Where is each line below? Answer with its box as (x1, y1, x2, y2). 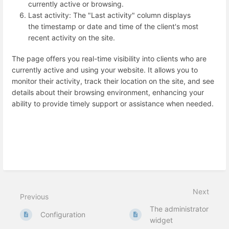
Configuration (40, 210, 86, 219)
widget (150, 215, 173, 224)
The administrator (150, 204, 209, 213)
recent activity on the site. (28, 33, 115, 42)
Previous (20, 192, 49, 201)
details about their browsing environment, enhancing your (12, 88, 204, 97)
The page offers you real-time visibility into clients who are (12, 54, 207, 63)
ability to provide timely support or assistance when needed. (12, 99, 214, 108)
